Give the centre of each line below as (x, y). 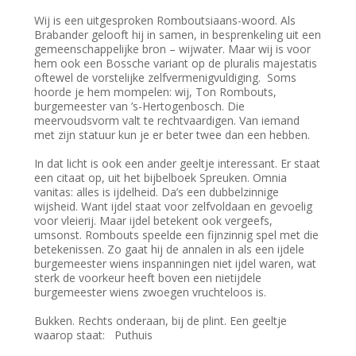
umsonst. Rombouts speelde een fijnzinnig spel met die (177, 235)
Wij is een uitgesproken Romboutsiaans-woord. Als (165, 21)
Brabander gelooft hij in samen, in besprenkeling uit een (178, 35)
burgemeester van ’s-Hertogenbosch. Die (140, 106)
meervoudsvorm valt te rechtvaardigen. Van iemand (167, 121)
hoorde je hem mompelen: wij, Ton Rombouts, (156, 92)
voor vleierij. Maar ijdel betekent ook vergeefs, (154, 221)
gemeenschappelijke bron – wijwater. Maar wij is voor (173, 49)
